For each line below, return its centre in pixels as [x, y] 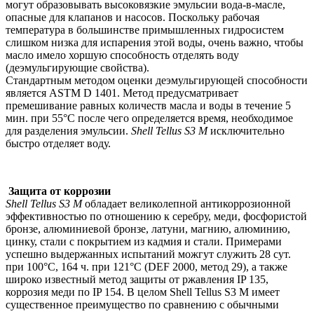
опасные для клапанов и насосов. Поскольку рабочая [132, 18]
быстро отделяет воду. [58, 144]
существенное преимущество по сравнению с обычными [142, 305]
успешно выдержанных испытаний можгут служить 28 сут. [148, 254]
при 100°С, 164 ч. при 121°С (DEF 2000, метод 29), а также [146, 267]
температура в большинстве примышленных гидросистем [145, 30]
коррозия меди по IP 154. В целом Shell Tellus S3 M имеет [143, 292]
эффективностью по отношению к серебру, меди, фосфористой [156, 217]
